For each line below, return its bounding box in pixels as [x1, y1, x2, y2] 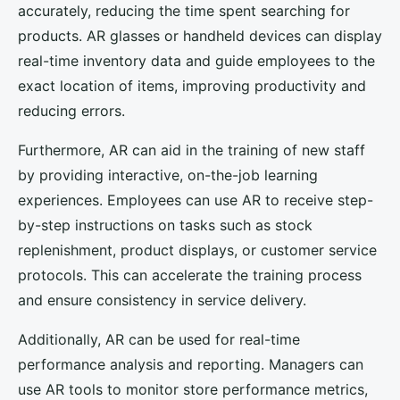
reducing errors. [18, 102, 125, 121]
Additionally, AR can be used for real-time [18, 330, 300, 349]
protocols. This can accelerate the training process [18, 266, 362, 285]
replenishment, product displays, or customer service [18, 241, 377, 260]
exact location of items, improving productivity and [18, 77, 366, 96]
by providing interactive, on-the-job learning [18, 166, 318, 185]
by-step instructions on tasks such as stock [18, 216, 312, 235]
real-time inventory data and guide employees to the [18, 52, 375, 71]
